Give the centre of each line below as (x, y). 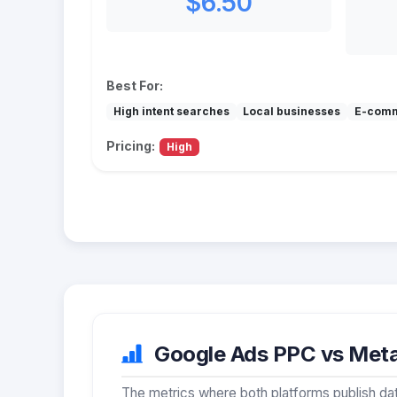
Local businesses (292, 111)
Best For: (135, 85)
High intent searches (171, 111)
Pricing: (131, 145)
